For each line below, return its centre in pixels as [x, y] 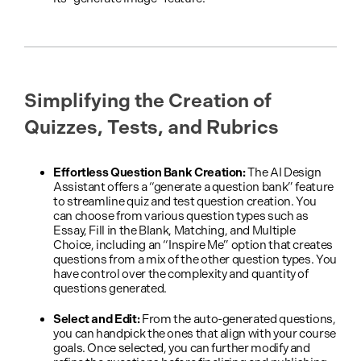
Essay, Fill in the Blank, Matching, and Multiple [174, 230]
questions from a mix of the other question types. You [195, 259]
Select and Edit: [97, 319]
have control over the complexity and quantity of [181, 274]
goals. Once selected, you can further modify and [182, 348]
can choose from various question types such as [181, 216]
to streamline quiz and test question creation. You [185, 201]
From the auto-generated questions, [239, 319]
